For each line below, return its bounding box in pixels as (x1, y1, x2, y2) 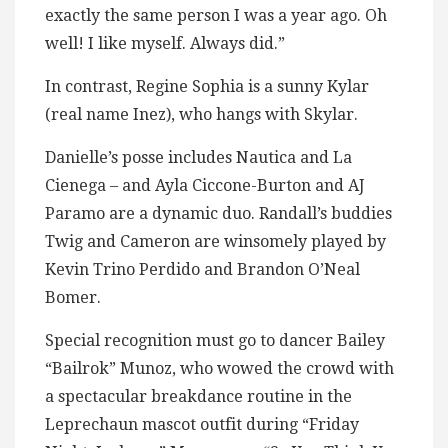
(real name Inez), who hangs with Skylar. (45, 104, 358, 124)
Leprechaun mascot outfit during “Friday (45, 414, 359, 434)
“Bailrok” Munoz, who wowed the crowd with (45, 358, 394, 378)
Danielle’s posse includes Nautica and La (45, 147, 352, 167)
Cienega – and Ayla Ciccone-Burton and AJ (45, 175, 365, 195)
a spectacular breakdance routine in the (45, 386, 352, 406)
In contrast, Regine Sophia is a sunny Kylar (45, 76, 369, 96)
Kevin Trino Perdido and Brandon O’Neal (45, 259, 360, 279)
